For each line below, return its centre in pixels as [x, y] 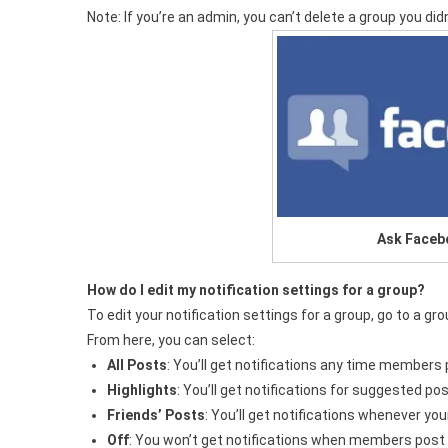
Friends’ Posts [156, 415]
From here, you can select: [171, 340]
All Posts [137, 365]
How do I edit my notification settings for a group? [256, 290]
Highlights [142, 390]
